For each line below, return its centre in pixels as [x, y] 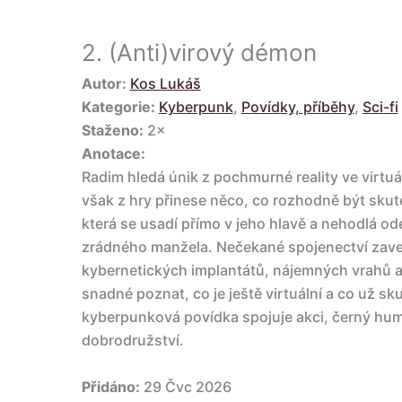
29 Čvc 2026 [185, 387]
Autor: [104, 84]
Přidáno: [110, 387]
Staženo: [112, 131]
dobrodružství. [132, 341]
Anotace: [113, 154]
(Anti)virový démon [212, 53]
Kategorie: [118, 107]
